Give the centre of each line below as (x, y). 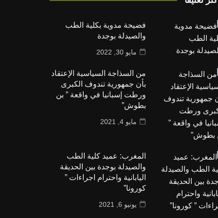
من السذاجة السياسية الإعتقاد (98, 73)
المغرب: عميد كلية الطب (106, 156)
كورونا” (135, 188)
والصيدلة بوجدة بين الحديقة (103, 166)
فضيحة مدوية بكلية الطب (105, 25)
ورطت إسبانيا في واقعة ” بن (101, 94)
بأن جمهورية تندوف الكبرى (103, 84)
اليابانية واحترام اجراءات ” (105, 177)
